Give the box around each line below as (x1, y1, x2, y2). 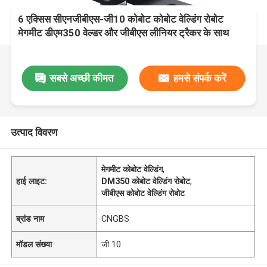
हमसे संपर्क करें (173, 72, 226, 84)
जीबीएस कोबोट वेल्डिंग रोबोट (101, 188, 185, 198)
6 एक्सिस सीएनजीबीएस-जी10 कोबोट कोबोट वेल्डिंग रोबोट (18, 13, 224, 26)
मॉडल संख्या (16, 239, 52, 249)
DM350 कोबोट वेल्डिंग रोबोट (101, 176, 191, 186)
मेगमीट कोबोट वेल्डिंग (101, 164, 163, 174)
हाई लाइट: (16, 176, 48, 186)
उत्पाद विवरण (10, 126, 57, 138)
